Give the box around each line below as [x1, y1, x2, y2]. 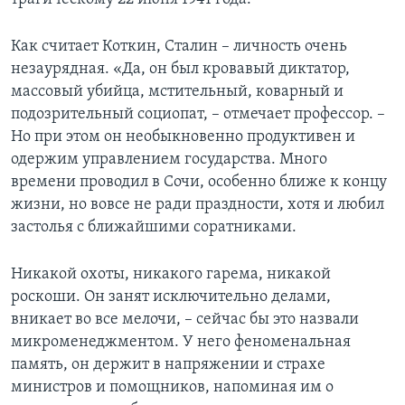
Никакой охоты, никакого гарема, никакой [11, 266, 331, 284]
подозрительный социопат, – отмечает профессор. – [11, 106, 385, 124]
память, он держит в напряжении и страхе [11, 356, 325, 374]
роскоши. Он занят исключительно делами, [11, 288, 331, 306]
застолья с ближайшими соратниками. [11, 219, 297, 237]
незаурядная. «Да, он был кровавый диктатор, [11, 61, 350, 79]
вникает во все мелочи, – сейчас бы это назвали [11, 311, 359, 329]
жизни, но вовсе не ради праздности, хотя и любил [11, 196, 384, 214]
